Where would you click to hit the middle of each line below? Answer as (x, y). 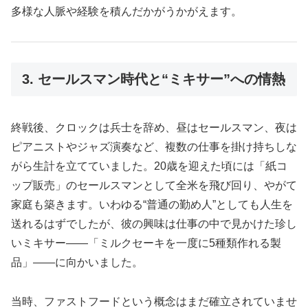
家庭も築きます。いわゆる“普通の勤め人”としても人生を (152, 204)
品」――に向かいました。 (77, 262)
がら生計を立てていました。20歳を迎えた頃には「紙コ (149, 166)
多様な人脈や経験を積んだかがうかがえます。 (126, 11)
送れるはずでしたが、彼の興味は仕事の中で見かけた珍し (154, 223)
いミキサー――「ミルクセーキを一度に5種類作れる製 (146, 243)
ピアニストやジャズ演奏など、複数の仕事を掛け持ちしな (154, 146)
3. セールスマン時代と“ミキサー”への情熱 (154, 79)
